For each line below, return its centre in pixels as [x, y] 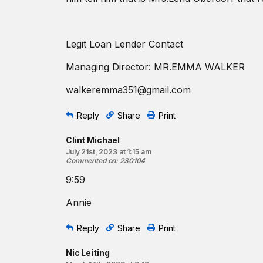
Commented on [91, 161]
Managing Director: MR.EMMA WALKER [155, 67]
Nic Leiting [88, 253]
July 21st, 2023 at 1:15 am [109, 152]
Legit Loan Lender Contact [124, 44]
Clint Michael [93, 140]
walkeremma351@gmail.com [128, 90]
